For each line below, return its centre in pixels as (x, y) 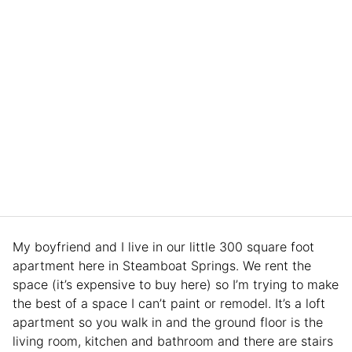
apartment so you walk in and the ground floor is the (168, 322)
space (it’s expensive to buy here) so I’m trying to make (176, 284)
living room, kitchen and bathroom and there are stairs (173, 341)
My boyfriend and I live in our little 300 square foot (163, 247)
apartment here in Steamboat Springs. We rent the (162, 266)
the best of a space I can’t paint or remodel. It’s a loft (169, 303)
